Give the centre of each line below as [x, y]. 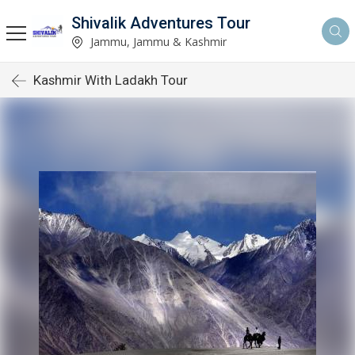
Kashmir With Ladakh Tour [111, 80]
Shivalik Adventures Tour [161, 23]
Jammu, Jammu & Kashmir [157, 41]
